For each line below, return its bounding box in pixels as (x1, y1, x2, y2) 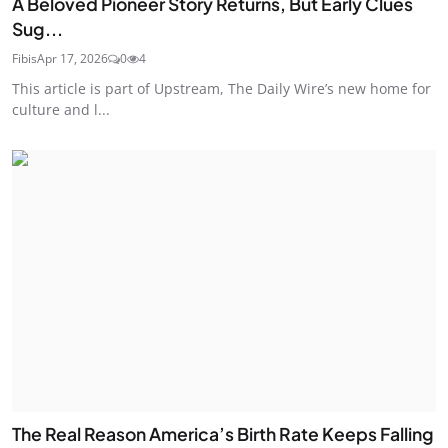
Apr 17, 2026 (37, 49, 108, 67)
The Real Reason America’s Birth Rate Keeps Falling (12, 423, 434, 446)
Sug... (12, 17, 63, 40)
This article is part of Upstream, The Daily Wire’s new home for (12, 78, 431, 98)
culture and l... (12, 99, 110, 119)
